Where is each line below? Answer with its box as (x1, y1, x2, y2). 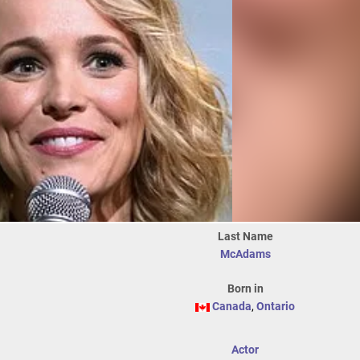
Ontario (256, 300, 295, 313)
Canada (212, 300, 252, 313)
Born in (227, 282, 264, 295)
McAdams (219, 247, 271, 260)
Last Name (217, 230, 273, 243)
